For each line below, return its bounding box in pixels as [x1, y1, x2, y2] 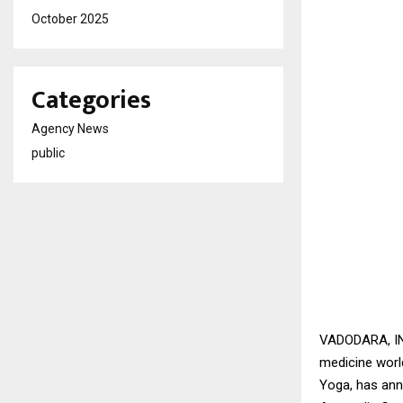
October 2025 [31, 12, 109, 26]
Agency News [31, 121, 109, 136]
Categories [31, 79, 151, 121]
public [31, 146, 65, 160]
